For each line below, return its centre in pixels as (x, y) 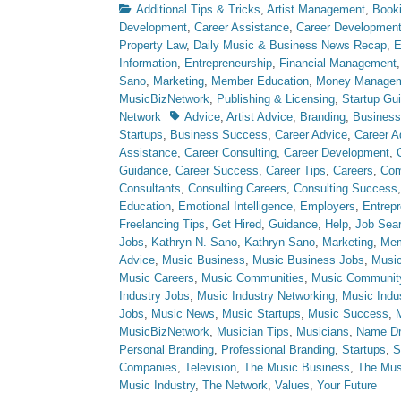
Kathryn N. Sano (194, 242)
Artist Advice (260, 117)
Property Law (153, 45)
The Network (235, 385)
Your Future (347, 385)
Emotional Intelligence (235, 206)
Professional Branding (278, 350)
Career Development (337, 153)
